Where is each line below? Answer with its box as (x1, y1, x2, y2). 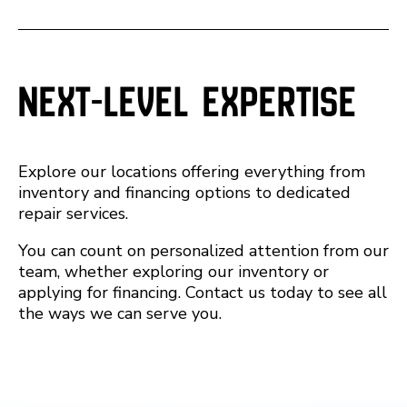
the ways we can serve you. (18, 303, 222, 324)
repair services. (18, 203, 128, 224)
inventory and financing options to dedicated (18, 182, 351, 203)
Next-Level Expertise (18, 74, 357, 129)
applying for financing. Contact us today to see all (18, 282, 387, 303)
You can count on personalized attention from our (18, 240, 389, 262)
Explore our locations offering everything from (18, 161, 365, 183)
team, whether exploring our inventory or (18, 261, 329, 283)
